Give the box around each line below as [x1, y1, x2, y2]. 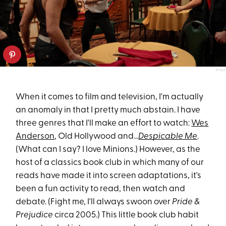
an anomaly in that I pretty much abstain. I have [16, 106, 201, 115]
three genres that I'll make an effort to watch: [16, 119, 192, 128]
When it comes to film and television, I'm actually [16, 93, 204, 102]
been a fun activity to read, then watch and [16, 185, 186, 194]
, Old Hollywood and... [54, 132, 139, 141]
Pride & [172, 198, 200, 207]
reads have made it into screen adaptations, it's [16, 172, 202, 181]
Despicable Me [138, 132, 198, 141]
